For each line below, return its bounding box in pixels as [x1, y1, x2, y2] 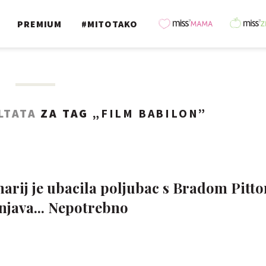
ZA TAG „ [36, 106, 101, 121]
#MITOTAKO [81, 18, 138, 30]
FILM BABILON [100, 106, 199, 121]
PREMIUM [17, 18, 62, 30]
